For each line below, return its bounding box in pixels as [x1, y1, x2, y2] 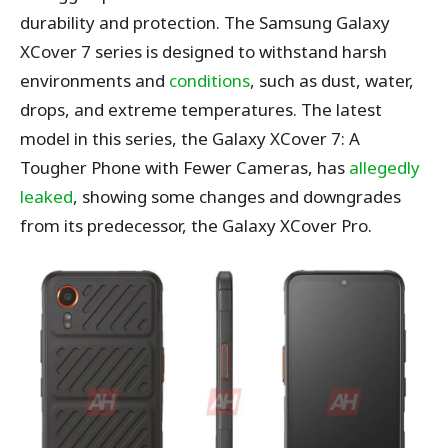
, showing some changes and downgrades [73, 185, 401, 208]
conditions [169, 69, 250, 92]
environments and [20, 69, 169, 92]
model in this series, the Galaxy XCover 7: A [20, 127, 360, 150]
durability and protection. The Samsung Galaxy [20, 11, 390, 34]
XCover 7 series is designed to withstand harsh [20, 40, 387, 63]
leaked [20, 185, 73, 208]
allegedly [349, 156, 420, 179]
